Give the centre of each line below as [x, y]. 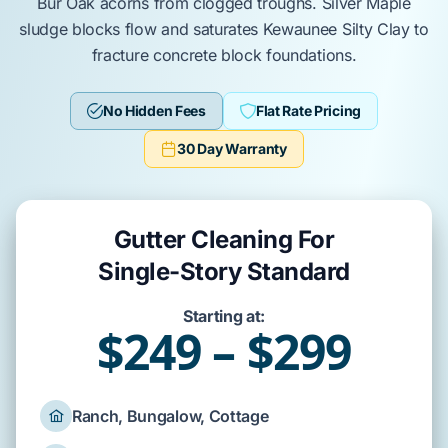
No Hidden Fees [154, 110]
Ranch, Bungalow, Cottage [170, 416]
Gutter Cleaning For [224, 239]
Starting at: [224, 316]
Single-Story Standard [224, 271]
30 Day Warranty [232, 148]
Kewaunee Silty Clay [336, 29]
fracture [122, 55]
